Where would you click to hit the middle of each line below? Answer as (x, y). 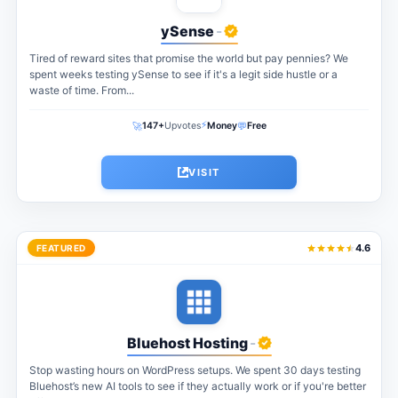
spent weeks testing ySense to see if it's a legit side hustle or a (183, 75)
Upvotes (182, 126)
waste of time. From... (81, 91)
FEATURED (61, 248)
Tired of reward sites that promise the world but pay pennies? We (188, 59)
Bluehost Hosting (187, 343)
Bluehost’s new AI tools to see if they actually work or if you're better (197, 386)
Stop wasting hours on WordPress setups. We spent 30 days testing (195, 370)
